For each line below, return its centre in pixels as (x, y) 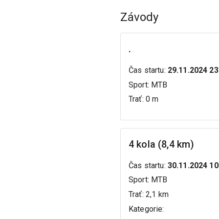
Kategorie (146, 209)
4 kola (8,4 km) (162, 144)
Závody (139, 17)
